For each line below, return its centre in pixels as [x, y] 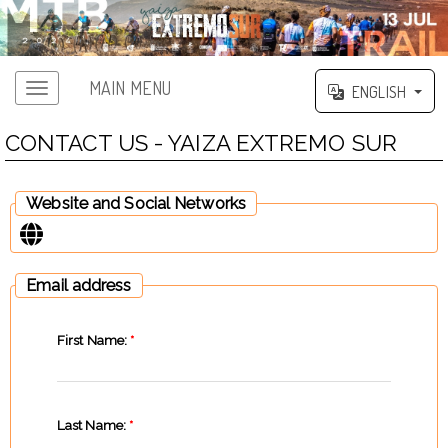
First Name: [93, 340]
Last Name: [93, 425]
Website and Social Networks [136, 204]
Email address [79, 285]
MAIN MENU [130, 87]
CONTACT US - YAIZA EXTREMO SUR [200, 143]
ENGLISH [379, 92]
